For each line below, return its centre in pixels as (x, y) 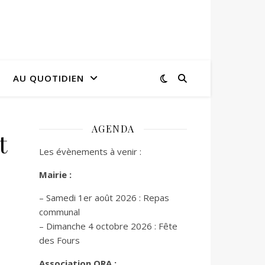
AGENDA (113, 129)
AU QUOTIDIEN (49, 78)
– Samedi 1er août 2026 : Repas (104, 198)
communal (59, 212)
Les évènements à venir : (90, 151)
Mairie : (55, 174)
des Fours (59, 240)
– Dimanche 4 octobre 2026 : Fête (108, 226)
